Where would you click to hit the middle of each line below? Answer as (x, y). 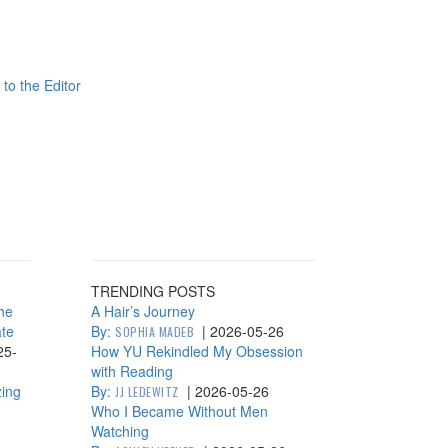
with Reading (132, 371)
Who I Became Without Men (179, 411)
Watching (120, 431)
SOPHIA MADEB (154, 331)
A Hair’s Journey (143, 311)
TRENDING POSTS (153, 291)
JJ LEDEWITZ (147, 391)
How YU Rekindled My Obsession (197, 351)
